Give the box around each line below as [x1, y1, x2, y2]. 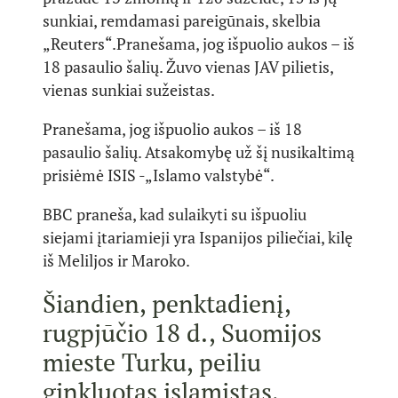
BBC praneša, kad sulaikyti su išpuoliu [43, 203, 306, 225]
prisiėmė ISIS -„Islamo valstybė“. [43, 164, 275, 186]
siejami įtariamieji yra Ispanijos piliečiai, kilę [43, 227, 353, 248]
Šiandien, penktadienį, [43, 286, 291, 320]
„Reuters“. [43, 33, 116, 54]
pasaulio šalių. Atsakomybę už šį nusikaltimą [43, 141, 354, 163]
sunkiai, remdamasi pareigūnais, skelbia [43, 10, 321, 31]
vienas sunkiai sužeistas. [43, 79, 215, 100]
